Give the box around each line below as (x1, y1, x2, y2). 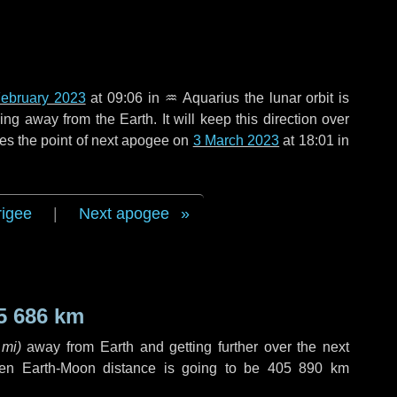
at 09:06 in (85, 90, 165, 105)
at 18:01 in (279, 133, 350, 148)
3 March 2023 (192, 133, 280, 148)
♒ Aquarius (164, 90, 240, 105)
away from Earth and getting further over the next (20, 339, 350, 354)
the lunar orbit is (239, 90, 350, 105)
